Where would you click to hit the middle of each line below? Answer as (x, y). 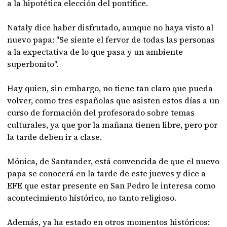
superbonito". (33, 64)
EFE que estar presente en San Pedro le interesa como (111, 185)
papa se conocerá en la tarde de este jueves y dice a (107, 173)
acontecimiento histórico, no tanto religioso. (92, 197)
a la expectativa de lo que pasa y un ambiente (95, 51)
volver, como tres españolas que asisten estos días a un (113, 100)
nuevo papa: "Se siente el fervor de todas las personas (111, 39)
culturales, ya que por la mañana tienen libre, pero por (112, 124)
